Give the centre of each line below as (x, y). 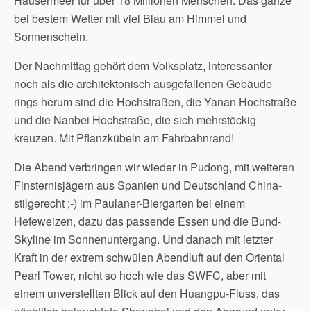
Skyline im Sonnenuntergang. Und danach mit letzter (143, 239)
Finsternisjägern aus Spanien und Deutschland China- (148, 185)
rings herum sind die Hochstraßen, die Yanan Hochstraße (155, 102)
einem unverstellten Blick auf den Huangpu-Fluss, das (147, 293)
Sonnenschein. (51, 36)
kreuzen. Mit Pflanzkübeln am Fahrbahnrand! (124, 138)
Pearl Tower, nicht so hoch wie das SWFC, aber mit (140, 275)
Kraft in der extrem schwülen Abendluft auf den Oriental (149, 257)
